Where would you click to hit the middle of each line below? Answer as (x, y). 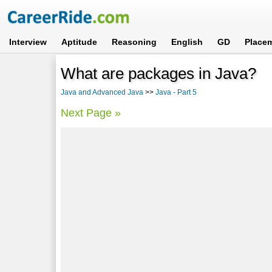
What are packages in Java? (159, 73)
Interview (28, 42)
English (187, 42)
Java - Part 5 (176, 92)
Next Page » (91, 113)
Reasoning (134, 42)
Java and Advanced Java (102, 92)
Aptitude (80, 42)
